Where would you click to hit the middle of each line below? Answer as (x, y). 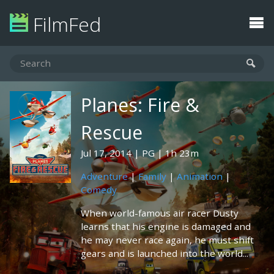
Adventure (104, 176)
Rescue (112, 132)
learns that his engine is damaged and (166, 226)
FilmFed (65, 24)
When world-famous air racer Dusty (160, 213)
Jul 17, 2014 (106, 153)
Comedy (99, 190)
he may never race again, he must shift (167, 240)
